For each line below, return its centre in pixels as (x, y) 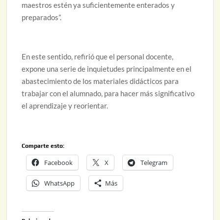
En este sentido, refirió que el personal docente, (98, 56)
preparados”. (42, 17)
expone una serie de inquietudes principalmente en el (107, 69)
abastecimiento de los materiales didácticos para (100, 81)
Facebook (59, 162)
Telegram (154, 162)
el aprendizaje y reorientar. (65, 105)
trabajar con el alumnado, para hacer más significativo (108, 93)
